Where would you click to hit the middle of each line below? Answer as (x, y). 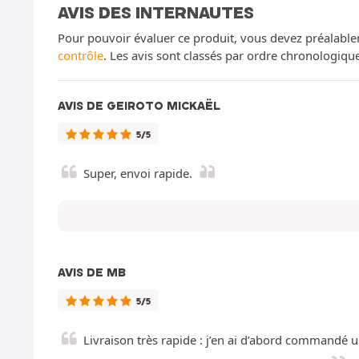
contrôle (81, 56)
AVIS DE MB (92, 273)
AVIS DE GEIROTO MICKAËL (139, 106)
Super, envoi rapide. (138, 173)
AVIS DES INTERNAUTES (156, 13)
